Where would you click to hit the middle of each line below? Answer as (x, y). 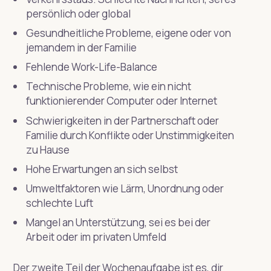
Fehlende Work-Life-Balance (92, 67)
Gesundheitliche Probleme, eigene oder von (128, 33)
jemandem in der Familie (82, 48)
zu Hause (47, 149)
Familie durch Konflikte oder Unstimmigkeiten (130, 135)
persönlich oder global (78, 13)
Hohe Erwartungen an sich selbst (102, 169)
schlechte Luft (59, 203)
